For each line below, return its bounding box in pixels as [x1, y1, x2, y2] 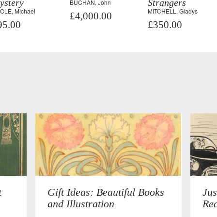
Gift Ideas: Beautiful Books [47, 186, 165, 198]
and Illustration [47, 198, 115, 210]
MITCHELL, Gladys [147, 7, 198, 15]
